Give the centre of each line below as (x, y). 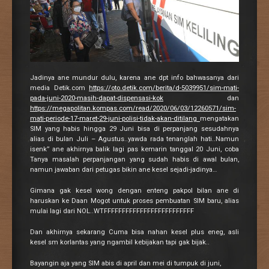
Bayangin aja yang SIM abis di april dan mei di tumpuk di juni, (125, 263)
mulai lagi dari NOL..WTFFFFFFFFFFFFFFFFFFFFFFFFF (112, 211)
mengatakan (219, 119)
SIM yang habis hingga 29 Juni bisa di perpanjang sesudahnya (134, 129)
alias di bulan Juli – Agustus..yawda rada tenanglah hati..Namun (134, 139)
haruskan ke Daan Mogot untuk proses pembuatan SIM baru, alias (134, 201)
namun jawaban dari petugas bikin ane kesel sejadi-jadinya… (123, 170)
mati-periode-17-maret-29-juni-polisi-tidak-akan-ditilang (115, 119)
